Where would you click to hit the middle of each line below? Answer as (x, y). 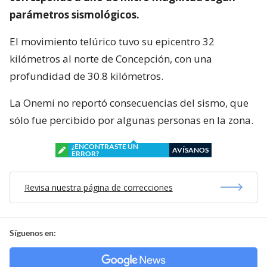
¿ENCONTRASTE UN (105, 146)
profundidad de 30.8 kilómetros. (86, 76)
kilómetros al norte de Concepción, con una (111, 58)
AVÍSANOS (190, 150)
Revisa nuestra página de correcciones (98, 187)
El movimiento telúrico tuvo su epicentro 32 (112, 41)
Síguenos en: (33, 232)
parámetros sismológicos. (74, 14)
